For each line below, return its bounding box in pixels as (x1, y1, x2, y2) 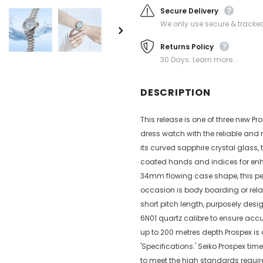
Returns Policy (160, 41, 214, 52)
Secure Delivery (160, 5, 218, 16)
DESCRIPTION (140, 85, 211, 99)
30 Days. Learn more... (160, 54, 238, 65)
